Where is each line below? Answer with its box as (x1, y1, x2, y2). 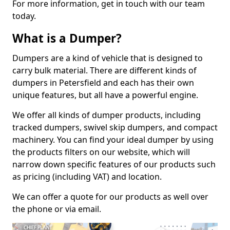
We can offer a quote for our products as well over (12, 191, 208, 203)
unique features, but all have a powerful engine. (12, 89, 198, 101)
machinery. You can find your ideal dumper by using (12, 134, 214, 146)
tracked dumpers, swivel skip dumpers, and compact (12, 122, 218, 133)
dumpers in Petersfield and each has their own (12, 77, 194, 89)
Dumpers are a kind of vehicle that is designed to (12, 52, 203, 64)
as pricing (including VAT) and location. (12, 171, 162, 183)
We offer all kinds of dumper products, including (12, 109, 201, 121)
